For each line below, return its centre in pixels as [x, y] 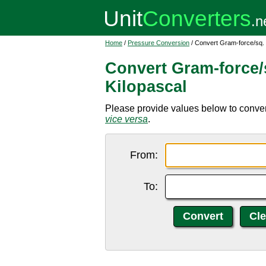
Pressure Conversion [159, 43]
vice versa [126, 119]
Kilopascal [146, 87]
